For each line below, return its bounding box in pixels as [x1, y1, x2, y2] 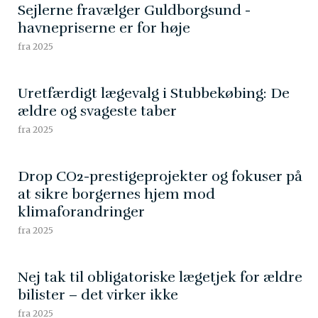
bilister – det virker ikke [18, 285, 178, 304]
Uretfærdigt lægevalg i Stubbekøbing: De [18, 84, 290, 102]
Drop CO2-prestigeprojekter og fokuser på [18, 167, 302, 185]
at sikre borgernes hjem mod [18, 185, 215, 203]
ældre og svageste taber [18, 102, 177, 120]
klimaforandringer [18, 202, 145, 221]
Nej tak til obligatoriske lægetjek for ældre [18, 268, 302, 286]
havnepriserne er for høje [18, 18, 190, 37]
